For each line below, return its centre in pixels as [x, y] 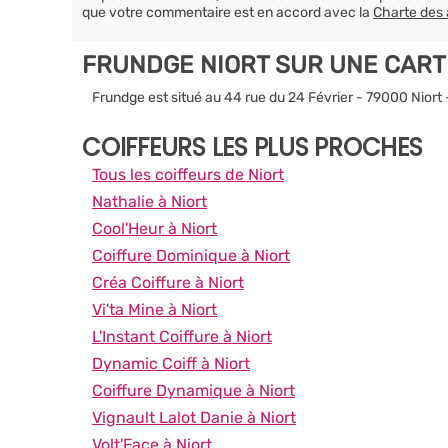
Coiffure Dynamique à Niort [193, 390]
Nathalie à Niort [149, 201]
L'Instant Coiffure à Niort [182, 336]
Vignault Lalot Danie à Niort [194, 417]
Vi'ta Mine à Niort [154, 309]
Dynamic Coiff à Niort [171, 363]
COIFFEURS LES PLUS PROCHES [252, 147]
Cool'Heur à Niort [154, 228]
